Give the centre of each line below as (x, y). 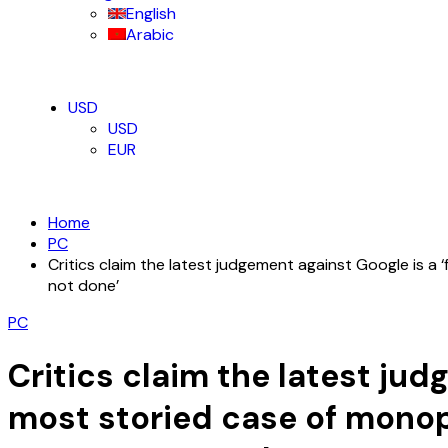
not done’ (83, 286)
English (151, 14)
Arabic (150, 35)
